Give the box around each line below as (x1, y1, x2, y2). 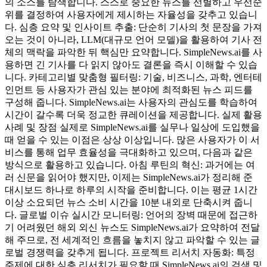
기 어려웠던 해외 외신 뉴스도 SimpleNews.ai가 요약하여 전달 (5, 222, 260, 232)
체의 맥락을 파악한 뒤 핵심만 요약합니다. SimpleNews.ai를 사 (5, 46, 262, 57)
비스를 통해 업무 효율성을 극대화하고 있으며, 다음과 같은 (5, 147, 253, 157)
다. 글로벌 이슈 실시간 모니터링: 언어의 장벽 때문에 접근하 (5, 209, 257, 220)
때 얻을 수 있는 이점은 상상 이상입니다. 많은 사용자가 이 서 (5, 134, 260, 145)
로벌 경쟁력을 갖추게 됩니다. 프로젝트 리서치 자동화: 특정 (5, 247, 255, 257)
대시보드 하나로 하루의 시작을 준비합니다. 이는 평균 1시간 (5, 184, 257, 195)
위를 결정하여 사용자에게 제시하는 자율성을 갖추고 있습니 (5, 9, 257, 20)
